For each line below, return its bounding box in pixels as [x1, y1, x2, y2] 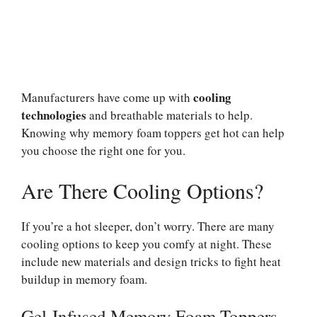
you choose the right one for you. [21, 142, 185, 159]
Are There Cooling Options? [21, 175, 263, 204]
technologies [21, 106, 86, 125]
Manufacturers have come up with [21, 89, 193, 106]
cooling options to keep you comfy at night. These [21, 235, 272, 252]
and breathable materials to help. [86, 107, 253, 124]
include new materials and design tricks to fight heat [21, 253, 281, 270]
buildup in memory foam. [21, 270, 147, 287]
